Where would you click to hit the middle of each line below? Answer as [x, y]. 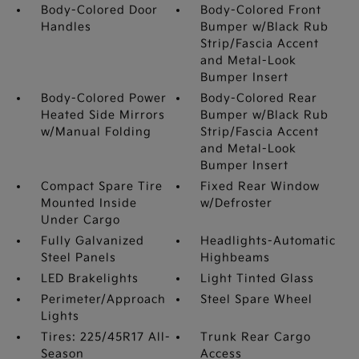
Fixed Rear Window [260, 186]
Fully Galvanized [92, 241]
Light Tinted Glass [258, 278]
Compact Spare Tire [101, 186]
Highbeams [236, 258]
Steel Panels [78, 258]
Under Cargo [80, 220]
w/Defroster [237, 203]
